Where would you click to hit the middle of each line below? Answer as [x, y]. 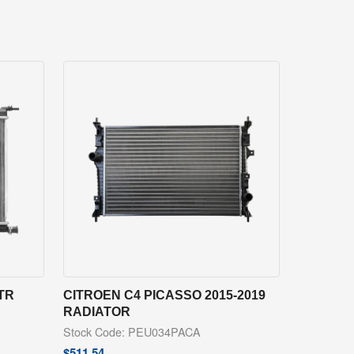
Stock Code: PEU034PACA [132, 332]
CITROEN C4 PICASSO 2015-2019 [164, 295]
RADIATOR [96, 312]
